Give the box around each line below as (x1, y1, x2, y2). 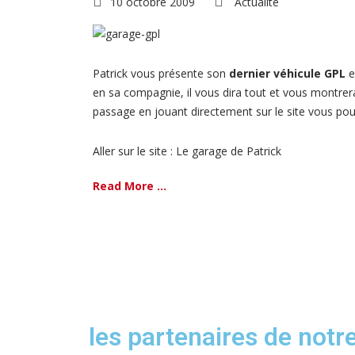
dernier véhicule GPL (229, 66, 345, 82)
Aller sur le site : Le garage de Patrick (93, 143, 281, 159)
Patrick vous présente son (93, 66, 229, 82)
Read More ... (93, 178, 166, 194)
